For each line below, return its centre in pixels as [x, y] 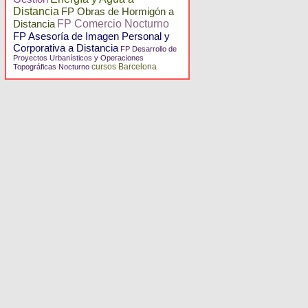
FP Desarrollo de [148, 49]
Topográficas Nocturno [51, 67]
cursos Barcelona [124, 67]
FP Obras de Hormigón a [118, 11]
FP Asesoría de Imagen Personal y [91, 36]
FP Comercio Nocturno [113, 24]
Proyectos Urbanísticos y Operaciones [78, 58]
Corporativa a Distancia [66, 48]
